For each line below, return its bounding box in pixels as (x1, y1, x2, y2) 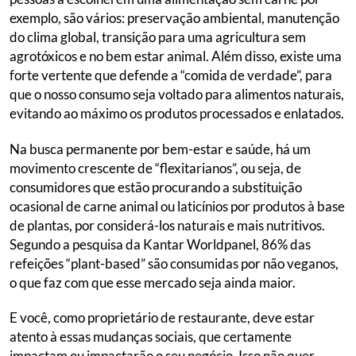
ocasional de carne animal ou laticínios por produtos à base (10, 197, 345, 215)
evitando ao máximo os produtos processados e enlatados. (10, 105, 344, 122)
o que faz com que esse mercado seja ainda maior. (10, 273, 296, 291)
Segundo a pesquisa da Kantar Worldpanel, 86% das (10, 235, 311, 253)
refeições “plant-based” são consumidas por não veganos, (10, 254, 339, 272)
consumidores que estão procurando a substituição (10, 178, 302, 195)
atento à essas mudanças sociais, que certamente (10, 328, 292, 346)
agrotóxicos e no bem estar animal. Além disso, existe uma (10, 48, 342, 65)
